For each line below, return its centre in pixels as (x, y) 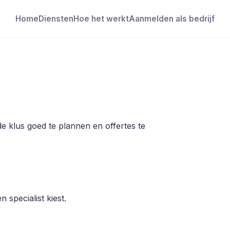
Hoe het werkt (101, 19)
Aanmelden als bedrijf (172, 19)
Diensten (56, 19)
